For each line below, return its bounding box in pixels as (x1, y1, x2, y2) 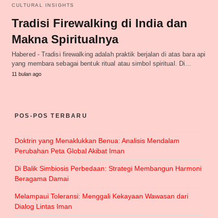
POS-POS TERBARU (15, 112, 88, 119)
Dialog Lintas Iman (15, 202, 72, 210)
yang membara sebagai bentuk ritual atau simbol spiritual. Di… (12, 59, 192, 67)
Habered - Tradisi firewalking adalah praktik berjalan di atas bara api (12, 50, 206, 58)
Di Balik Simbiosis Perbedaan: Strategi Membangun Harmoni (15, 164, 201, 172)
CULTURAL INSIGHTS (12, 2, 74, 8)
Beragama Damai (15, 174, 69, 182)
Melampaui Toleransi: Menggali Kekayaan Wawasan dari (15, 192, 188, 200)
